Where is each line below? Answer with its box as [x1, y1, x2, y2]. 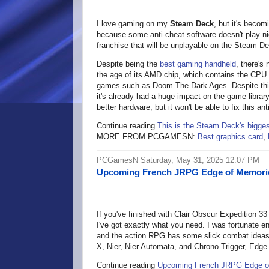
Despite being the [97, 59, 160, 69]
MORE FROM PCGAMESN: [97, 132, 198, 142]
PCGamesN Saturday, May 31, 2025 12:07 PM [97, 156, 259, 165]
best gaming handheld [160, 59, 236, 69]
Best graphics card [198, 132, 263, 142]
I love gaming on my [97, 19, 170, 29]
